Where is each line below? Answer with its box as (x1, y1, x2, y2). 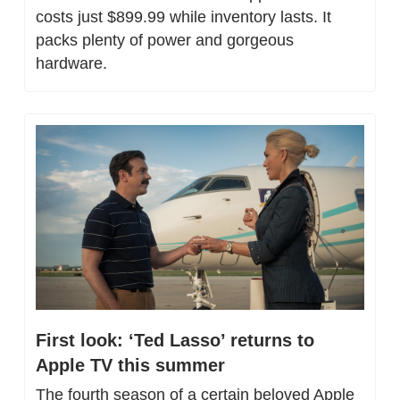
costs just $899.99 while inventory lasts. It (36, 8, 331, 27)
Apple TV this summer (36, 355, 225, 376)
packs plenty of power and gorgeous (36, 31, 294, 50)
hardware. (36, 54, 107, 73)
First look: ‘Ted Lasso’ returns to (36, 330, 314, 351)
